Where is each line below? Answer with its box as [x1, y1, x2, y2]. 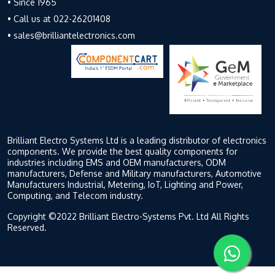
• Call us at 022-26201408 [7, 14, 110, 24]
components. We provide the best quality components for [7, 145, 238, 157]
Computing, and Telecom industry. [7, 190, 143, 201]
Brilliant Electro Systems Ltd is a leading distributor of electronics [7, 134, 266, 145]
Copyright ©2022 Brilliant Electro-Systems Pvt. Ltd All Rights [7, 211, 249, 222]
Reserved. [7, 222, 47, 233]
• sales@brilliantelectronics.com [7, 30, 135, 41]
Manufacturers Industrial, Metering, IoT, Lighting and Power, [7, 179, 243, 190]
